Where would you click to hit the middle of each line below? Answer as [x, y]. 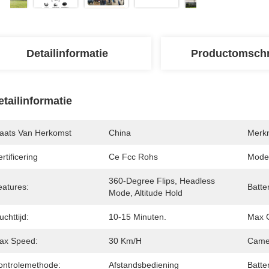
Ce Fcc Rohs [133, 157]
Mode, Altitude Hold [146, 193]
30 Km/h [125, 241]
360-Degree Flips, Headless [162, 181]
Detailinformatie [67, 53]
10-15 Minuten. [138, 217]
